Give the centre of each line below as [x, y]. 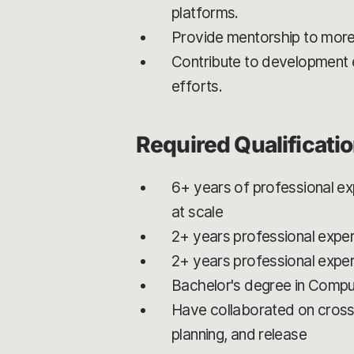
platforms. [205, 13]
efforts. [197, 86]
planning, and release [239, 334]
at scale [198, 212]
